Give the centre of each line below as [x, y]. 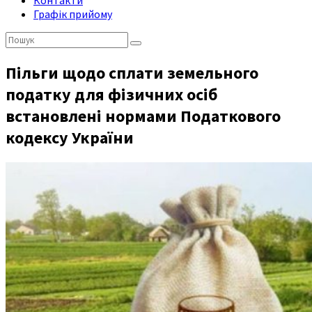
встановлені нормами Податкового [143, 116]
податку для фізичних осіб [112, 94]
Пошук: [22, 38]
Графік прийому [73, 14]
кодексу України [70, 137]
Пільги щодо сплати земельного [132, 72]
